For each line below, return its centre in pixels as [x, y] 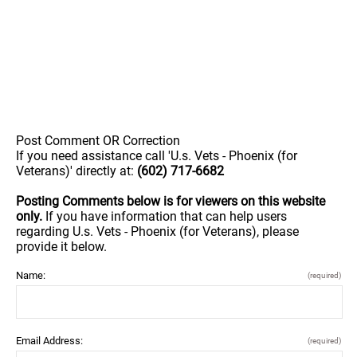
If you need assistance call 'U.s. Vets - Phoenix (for [157, 156]
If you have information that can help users [166, 216]
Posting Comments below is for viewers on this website [171, 201]
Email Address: [49, 341]
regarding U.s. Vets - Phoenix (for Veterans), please [157, 231]
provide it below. [61, 247]
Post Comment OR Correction [98, 141]
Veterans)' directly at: [76, 171]
